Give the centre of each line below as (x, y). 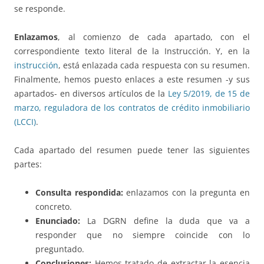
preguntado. (60, 249)
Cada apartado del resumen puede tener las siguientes (132, 150)
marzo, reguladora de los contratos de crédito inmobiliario (132, 108)
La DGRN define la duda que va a (168, 221)
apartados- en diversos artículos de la (91, 94)
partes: (28, 164)
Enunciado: (61, 221)
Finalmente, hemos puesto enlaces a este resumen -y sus (132, 80)
